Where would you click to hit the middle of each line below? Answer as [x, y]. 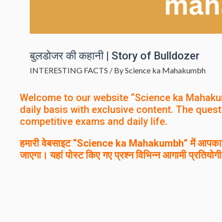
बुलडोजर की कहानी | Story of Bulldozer [115, 56]
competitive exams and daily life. [94, 122]
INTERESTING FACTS [69, 70]
